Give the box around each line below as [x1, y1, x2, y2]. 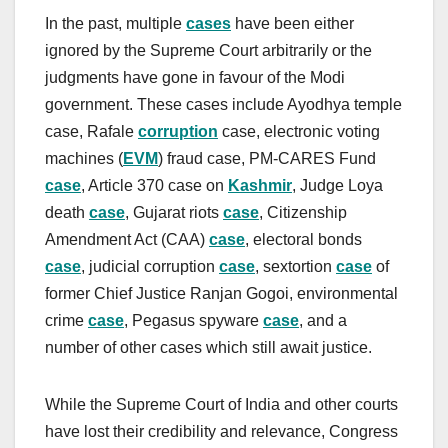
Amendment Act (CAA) [45, 231, 209, 249]
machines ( [45, 150, 123, 168]
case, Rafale [45, 123, 138, 141]
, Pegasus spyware [124, 312, 263, 330]
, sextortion [255, 258, 336, 276]
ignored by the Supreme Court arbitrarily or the [45, 42, 372, 60]
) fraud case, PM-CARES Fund [158, 150, 376, 168]
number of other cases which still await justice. [45, 339, 376, 357]
